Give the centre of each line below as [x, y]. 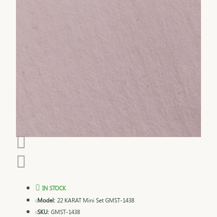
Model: [46, 200]
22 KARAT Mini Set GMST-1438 [96, 200]
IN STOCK [54, 188]
